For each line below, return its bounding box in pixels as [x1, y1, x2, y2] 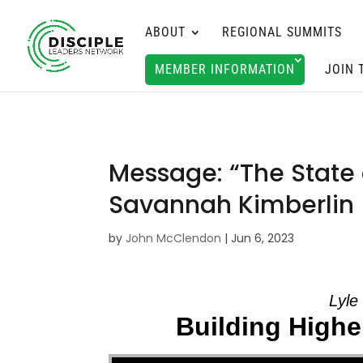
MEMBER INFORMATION [155, 62, 295, 77]
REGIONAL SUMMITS [222, 24, 342, 40]
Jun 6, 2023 [231, 230, 295, 246]
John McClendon [126, 230, 222, 246]
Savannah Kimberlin [109, 188, 355, 222]
